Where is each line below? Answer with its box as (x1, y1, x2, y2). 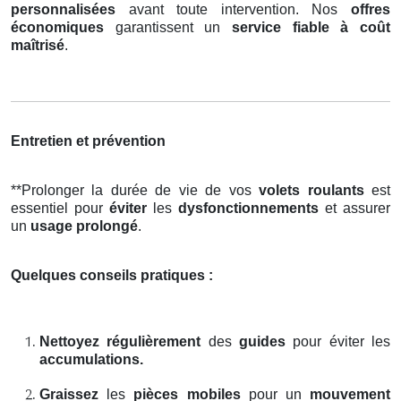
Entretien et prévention (11, 132, 166, 149)
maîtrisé (11, 37, 64, 53)
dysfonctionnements (178, 200, 319, 216)
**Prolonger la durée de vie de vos (11, 182, 260, 198)
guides (239, 333, 286, 349)
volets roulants (259, 182, 364, 198)
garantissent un (104, 19, 232, 35)
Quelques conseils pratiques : (11, 267, 213, 283)
